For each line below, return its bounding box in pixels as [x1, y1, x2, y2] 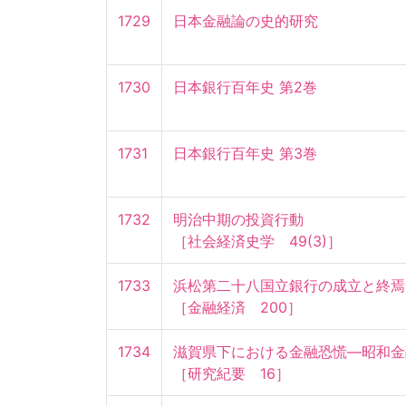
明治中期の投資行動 [173, 210, 304, 229]
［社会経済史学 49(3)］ [173, 232, 342, 251]
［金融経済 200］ [173, 298, 302, 317]
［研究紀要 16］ [173, 364, 290, 383]
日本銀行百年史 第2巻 [173, 78, 317, 97]
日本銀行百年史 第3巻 [173, 144, 317, 163]
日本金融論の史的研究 [173, 12, 318, 31]
